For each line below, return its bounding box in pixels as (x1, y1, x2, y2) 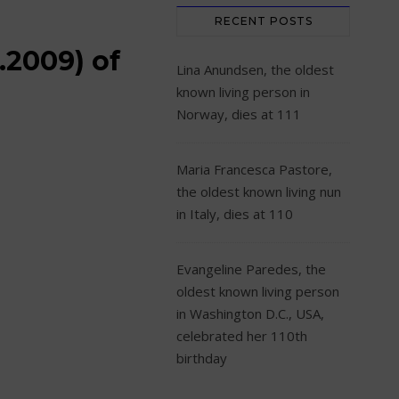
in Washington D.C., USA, (176, 305, 324, 322)
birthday (176, 349, 227, 367)
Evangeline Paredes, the (176, 260, 326, 278)
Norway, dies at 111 (176, 105, 301, 123)
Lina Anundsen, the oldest (176, 61, 334, 78)
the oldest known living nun (176, 183, 341, 200)
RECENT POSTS (214, 14, 313, 28)
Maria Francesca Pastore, (176, 160, 332, 178)
